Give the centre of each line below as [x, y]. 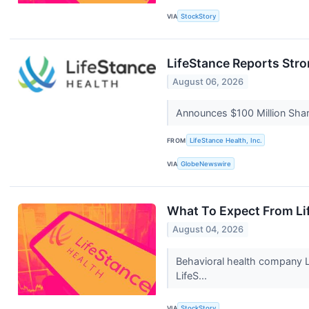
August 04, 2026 [208, 230]
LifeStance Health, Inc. [226, 140]
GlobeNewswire [206, 163]
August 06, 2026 [208, 82]
